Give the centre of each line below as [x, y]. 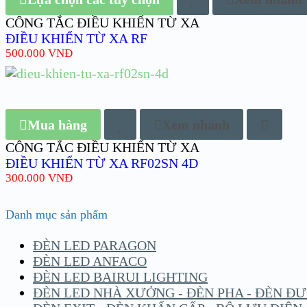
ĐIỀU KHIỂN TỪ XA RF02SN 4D [102, 163]
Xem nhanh [196, 124]
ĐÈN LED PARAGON [95, 245]
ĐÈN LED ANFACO [90, 261]
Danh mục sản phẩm [57, 214]
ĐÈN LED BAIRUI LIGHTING [120, 277]
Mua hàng [57, 124]
